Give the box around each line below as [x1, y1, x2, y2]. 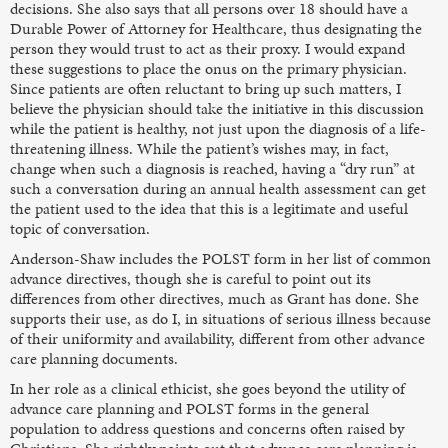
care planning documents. [10, 346, 178, 370]
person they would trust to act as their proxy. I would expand [10, 36, 405, 60]
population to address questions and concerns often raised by [10, 416, 404, 440]
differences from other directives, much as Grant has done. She [10, 286, 419, 310]
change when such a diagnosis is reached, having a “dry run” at [10, 156, 415, 180]
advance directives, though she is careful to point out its [10, 266, 371, 290]
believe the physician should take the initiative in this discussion [10, 96, 424, 120]
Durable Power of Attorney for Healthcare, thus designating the [10, 16, 422, 40]
